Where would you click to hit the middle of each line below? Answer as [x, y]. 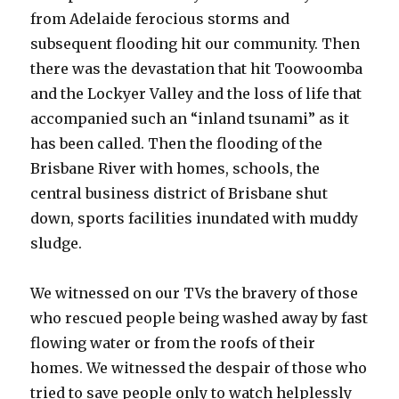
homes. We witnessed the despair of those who [199, 368]
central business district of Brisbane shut [179, 193]
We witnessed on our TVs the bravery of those [195, 293]
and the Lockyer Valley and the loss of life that [196, 94]
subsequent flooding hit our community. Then [195, 44]
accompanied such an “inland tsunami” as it [190, 118]
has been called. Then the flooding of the [177, 143]
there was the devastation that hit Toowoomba [197, 69]
